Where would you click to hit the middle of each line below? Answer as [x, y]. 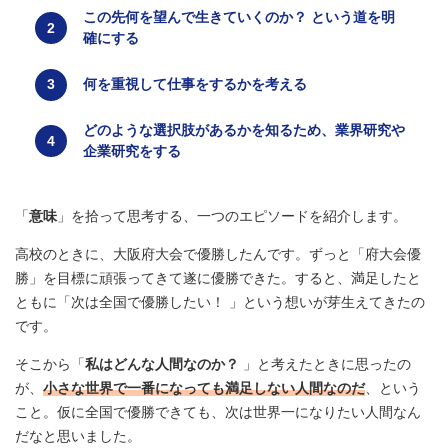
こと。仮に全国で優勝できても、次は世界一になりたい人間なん [218, 412]
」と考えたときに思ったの [327, 364]
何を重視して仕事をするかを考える [195, 84]
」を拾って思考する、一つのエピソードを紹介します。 [232, 216]
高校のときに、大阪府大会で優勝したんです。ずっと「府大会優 [218, 254]
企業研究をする [132, 151]
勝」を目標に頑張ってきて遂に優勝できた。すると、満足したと [218, 278]
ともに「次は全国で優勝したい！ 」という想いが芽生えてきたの [220, 302]
